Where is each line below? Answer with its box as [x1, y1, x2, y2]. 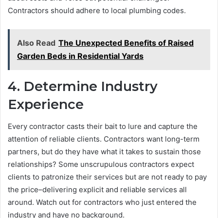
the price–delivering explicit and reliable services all [8, 184, 187, 194]
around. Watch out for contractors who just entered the [8, 197, 197, 207]
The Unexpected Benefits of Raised [58, 38, 194, 48]
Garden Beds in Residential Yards [17, 51, 144, 61]
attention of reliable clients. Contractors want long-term [8, 134, 200, 144]
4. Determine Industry [8, 78, 158, 95]
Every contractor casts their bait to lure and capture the [8, 121, 198, 131]
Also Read [17, 38, 55, 48]
